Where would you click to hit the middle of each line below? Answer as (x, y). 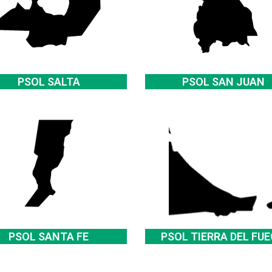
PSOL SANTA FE (49, 236)
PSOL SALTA (49, 82)
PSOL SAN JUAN (223, 82)
